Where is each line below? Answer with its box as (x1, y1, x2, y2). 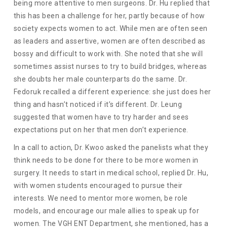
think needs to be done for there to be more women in (13, 156, 199, 165)
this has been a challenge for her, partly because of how (13, 12, 205, 20)
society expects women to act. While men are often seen (13, 24, 208, 33)
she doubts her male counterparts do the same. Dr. (13, 75, 187, 84)
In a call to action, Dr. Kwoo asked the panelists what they (13, 143, 209, 152)
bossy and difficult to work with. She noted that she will (13, 50, 203, 58)
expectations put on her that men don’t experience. (13, 126, 188, 134)
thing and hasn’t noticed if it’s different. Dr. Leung (13, 100, 182, 109)
